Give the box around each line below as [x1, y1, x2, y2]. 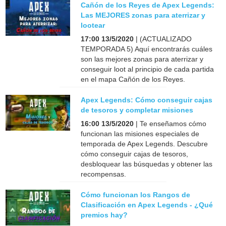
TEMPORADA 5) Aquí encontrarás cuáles [81, 44, 213, 53]
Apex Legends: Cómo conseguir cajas [81, 95, 213, 104]
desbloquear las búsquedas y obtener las [81, 159, 213, 168]
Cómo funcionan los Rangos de [81, 190, 191, 199]
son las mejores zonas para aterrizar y [81, 54, 204, 63]
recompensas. [81, 169, 127, 178]
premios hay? [81, 210, 128, 219]
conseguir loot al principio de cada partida [81, 65, 214, 73]
